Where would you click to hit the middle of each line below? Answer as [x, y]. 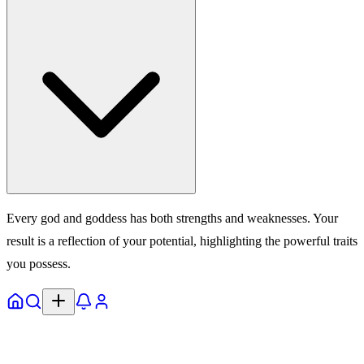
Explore [62, 294]
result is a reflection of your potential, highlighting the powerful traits [182, 240]
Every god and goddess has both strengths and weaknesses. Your [172, 218]
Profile [127, 294]
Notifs [108, 294]
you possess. [39, 263]
